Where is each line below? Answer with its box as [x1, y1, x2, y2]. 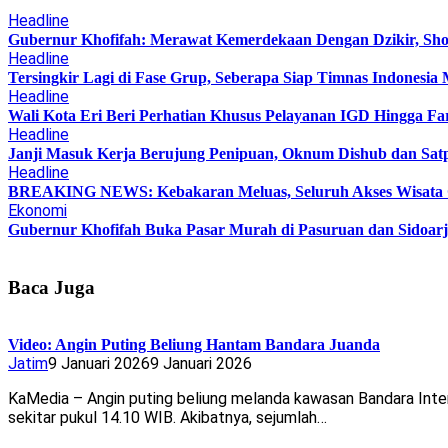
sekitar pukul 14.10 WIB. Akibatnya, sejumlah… [8, 408, 327, 428]
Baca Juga [8, 276, 95, 298]
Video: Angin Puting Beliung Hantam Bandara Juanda [8, 336, 380, 354]
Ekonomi [8, 200, 67, 220]
